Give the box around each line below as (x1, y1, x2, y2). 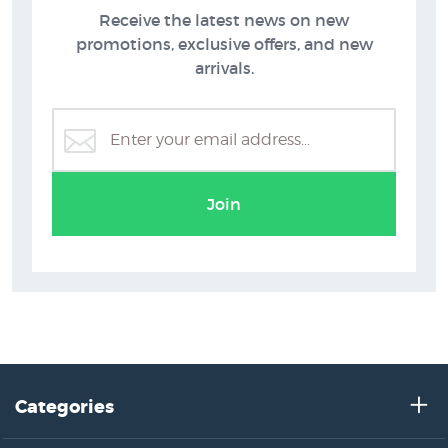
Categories (15, 395, 114, 420)
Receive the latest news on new (99, 10, 349, 31)
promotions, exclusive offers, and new (75, 34, 373, 55)
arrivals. (194, 58, 254, 79)
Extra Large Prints (153, 160, 295, 181)
